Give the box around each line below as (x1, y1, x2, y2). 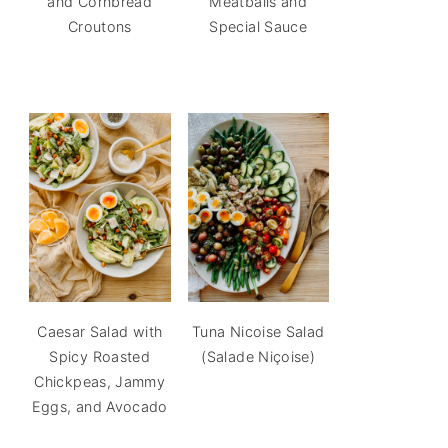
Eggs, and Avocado (31, 397, 168, 415)
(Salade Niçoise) (201, 347, 316, 365)
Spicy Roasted (49, 347, 151, 365)
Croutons (67, 17, 132, 35)
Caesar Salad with (37, 322, 163, 340)
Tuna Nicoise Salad (192, 322, 325, 340)
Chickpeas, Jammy (34, 372, 166, 390)
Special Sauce (209, 17, 308, 35)
